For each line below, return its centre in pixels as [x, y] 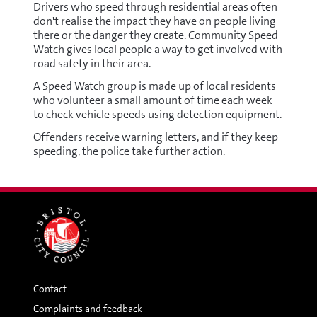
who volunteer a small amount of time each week [152, 100]
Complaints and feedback [87, 309]
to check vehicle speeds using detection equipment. [157, 114]
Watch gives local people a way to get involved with [157, 49]
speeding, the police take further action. [129, 151]
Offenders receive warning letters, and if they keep [155, 137]
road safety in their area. [92, 63]
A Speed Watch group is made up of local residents [154, 86]
